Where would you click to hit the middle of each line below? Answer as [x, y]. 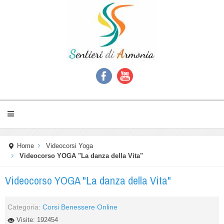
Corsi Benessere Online [80, 207]
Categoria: [25, 207]
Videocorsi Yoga [69, 146]
